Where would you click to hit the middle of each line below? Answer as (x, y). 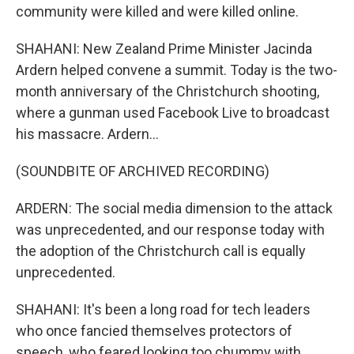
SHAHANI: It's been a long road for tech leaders (163, 309)
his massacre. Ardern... (87, 134)
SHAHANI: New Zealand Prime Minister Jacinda (164, 49)
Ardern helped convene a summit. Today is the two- (177, 70)
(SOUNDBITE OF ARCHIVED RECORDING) (143, 171)
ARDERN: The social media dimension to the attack (174, 208)
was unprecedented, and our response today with (170, 230)
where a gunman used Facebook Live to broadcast (173, 113)
